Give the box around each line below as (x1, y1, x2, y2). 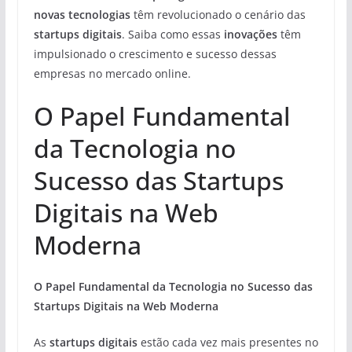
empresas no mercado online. (33, 65, 191, 81)
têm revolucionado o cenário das (130, 6, 306, 22)
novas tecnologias (33, 6, 130, 22)
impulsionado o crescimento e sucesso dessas (33, 46, 277, 61)
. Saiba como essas (121, 26, 224, 42)
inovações (223, 26, 277, 42)
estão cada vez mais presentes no (137, 334, 318, 350)
